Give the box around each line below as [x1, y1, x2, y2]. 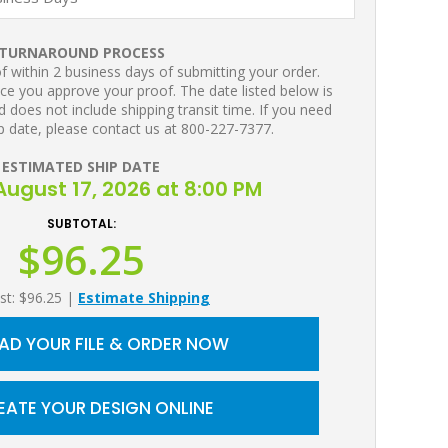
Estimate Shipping [78, 288, 210, 307]
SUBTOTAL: [46, 215, 116, 232]
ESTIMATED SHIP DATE [2, 157, 160, 176]
